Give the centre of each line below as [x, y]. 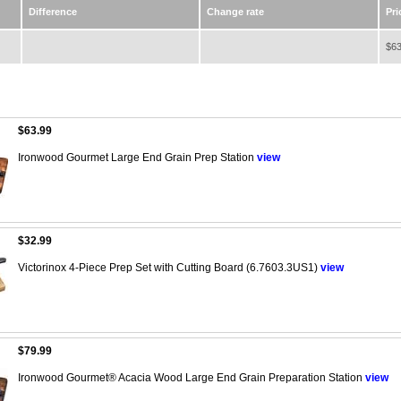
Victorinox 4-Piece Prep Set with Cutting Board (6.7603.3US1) [169, 267]
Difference [53, 12]
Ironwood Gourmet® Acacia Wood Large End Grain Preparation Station [192, 377]
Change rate [235, 12]
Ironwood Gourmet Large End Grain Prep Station [137, 157]
